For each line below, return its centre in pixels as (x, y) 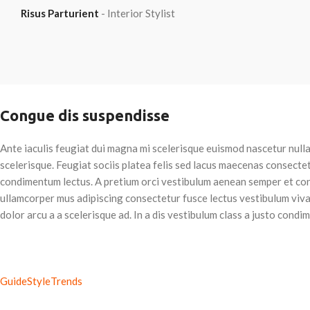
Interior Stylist (141, 13)
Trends (66, 281)
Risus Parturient (61, 13)
